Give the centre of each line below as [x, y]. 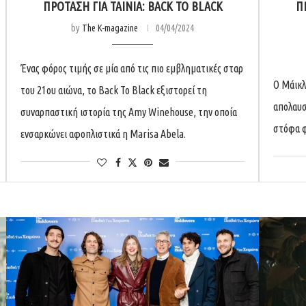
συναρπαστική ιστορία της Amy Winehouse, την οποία [129, 112]
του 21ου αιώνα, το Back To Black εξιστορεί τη [114, 90]
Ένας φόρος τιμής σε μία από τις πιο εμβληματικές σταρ [132, 68]
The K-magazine [110, 28]
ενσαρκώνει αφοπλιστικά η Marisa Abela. [103, 134]
